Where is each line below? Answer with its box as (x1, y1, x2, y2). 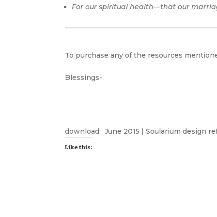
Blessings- (65, 73, 103, 82)
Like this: (65, 142, 93, 152)
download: (65, 127, 103, 136)
